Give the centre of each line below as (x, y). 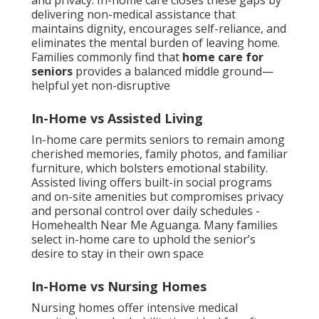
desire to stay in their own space (117, 254)
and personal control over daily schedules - (146, 211)
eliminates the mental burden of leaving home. (156, 43)
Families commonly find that (107, 57)
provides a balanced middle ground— (173, 72)
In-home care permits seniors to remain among (158, 140)
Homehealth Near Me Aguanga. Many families (155, 225)
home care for (223, 57)
